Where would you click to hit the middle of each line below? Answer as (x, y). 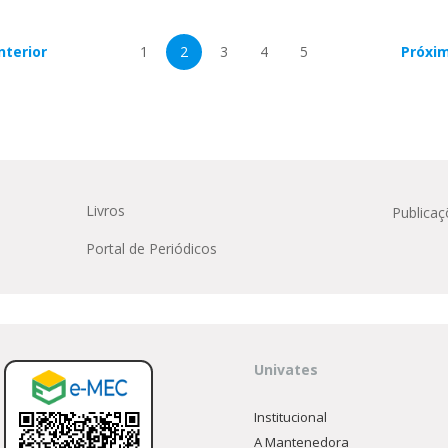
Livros (105, 210)
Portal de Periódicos (151, 248)
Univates (286, 369)
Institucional (291, 417)
